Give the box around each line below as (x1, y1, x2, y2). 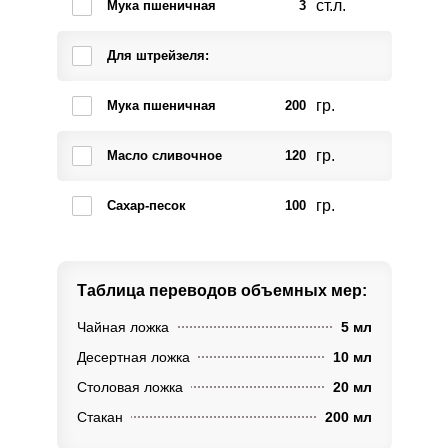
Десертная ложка (76, 349, 190, 365)
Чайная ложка (76, 319, 169, 335)
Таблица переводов (76, 282, 241, 299)
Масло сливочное (106, 148, 222, 163)
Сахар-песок (106, 198, 186, 213)
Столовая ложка (76, 379, 183, 395)
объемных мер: (240, 282, 367, 299)
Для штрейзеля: (106, 48, 209, 63)
